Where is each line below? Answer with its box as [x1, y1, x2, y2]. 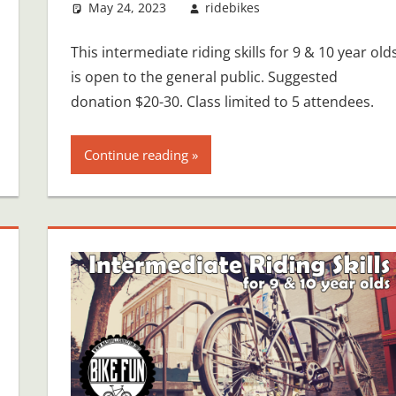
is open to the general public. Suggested [70, 66, 338, 87]
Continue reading [83, 145, 188, 164]
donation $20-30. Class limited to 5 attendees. [70, 91, 374, 111]
